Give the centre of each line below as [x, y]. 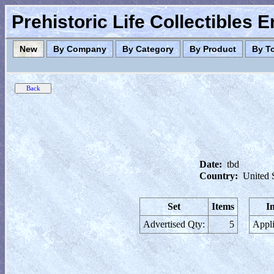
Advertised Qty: [174, 224]
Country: [219, 176]
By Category [148, 49]
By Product [213, 49]
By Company [80, 49]
